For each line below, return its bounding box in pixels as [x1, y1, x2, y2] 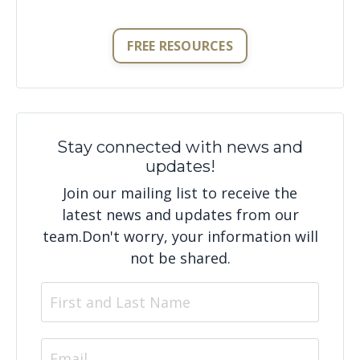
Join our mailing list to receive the [63, 183, 297, 202]
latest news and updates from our [61, 205, 299, 224]
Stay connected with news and [57, 137, 303, 157]
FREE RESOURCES [127, 37, 233, 55]
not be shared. [129, 248, 231, 268]
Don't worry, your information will [81, 227, 318, 246]
